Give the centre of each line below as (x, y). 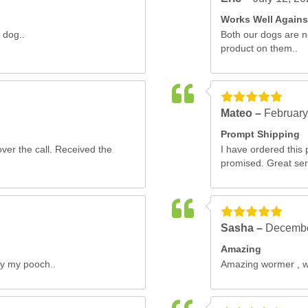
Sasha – (243, 228)
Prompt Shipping (260, 134)
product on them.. (259, 48)
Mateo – (242, 113)
